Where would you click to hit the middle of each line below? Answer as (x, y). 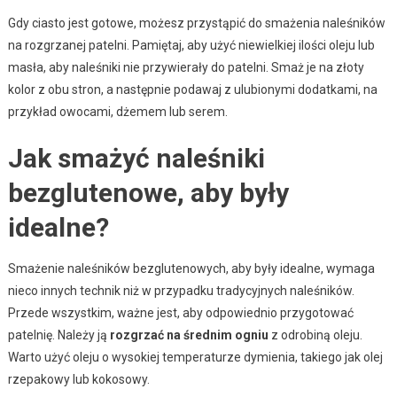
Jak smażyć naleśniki (136, 159)
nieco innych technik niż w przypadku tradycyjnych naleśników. (181, 291)
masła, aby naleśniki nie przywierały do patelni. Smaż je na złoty (186, 68)
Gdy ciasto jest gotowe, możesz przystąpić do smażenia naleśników (196, 23)
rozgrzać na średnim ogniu (189, 335)
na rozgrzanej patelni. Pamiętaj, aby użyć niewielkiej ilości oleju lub (191, 46)
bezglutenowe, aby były (148, 193)
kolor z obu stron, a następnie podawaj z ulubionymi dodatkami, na (192, 90)
